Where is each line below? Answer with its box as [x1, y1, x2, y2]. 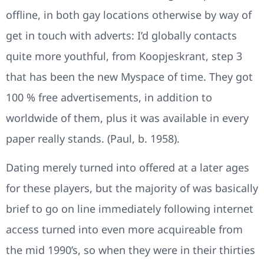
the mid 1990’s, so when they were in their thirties [6, 243, 255, 257]
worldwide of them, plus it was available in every [6, 110, 249, 125]
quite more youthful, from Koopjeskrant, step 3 [6, 48, 242, 63]
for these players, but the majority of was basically [6, 181, 258, 195]
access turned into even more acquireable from [6, 222, 243, 236]
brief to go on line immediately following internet [6, 202, 253, 216]
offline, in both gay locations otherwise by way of [6, 7, 252, 22]
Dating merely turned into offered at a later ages [6, 160, 249, 174]
